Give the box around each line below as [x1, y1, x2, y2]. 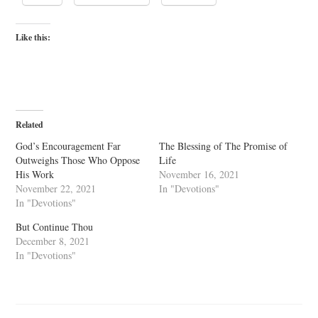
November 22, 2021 [16, 182, 97, 195]
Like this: [16, 31, 51, 43]
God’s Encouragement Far [16, 139, 121, 153]
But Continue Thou [16, 220, 94, 234]
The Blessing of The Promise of [159, 139, 287, 153]
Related [16, 119, 44, 131]
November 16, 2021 [159, 168, 239, 181]
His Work [16, 168, 55, 181]
